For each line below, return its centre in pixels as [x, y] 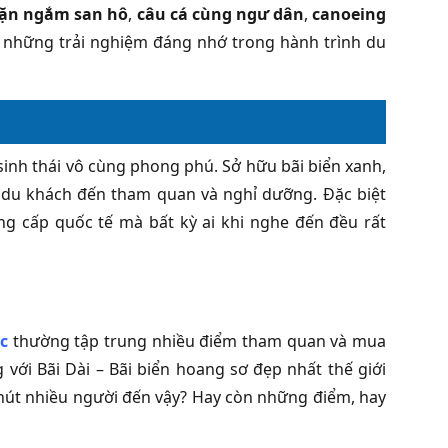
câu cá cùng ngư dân [220, 13]
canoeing [349, 13]
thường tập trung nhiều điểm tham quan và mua [197, 340]
